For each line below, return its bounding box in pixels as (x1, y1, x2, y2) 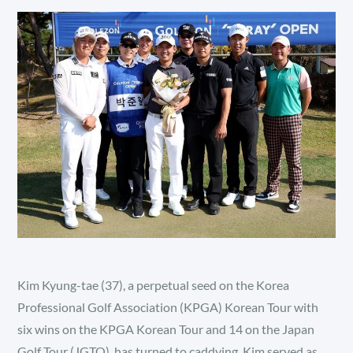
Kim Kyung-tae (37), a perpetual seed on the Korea (17, 277, 290, 293)
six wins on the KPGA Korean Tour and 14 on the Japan (17, 321, 315, 337)
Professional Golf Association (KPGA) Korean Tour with (17, 299, 319, 315)
